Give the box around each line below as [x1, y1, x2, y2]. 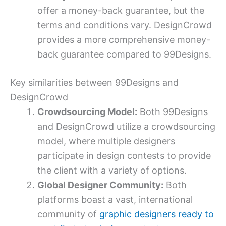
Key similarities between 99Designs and [10, 77, 179, 88]
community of [37, 208, 99, 219]
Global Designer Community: [37, 179, 163, 190]
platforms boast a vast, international [37, 194, 193, 205]
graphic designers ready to [99, 208, 214, 219]
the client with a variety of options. [37, 164, 187, 176]
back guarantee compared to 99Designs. [37, 48, 211, 60]
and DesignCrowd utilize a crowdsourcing [37, 121, 215, 132]
